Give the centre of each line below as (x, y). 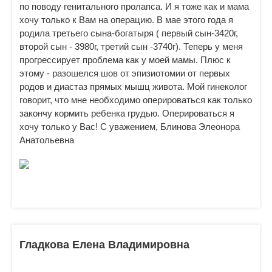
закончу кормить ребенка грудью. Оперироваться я (127, 113)
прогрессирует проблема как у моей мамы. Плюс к (125, 60)
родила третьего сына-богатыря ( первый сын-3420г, (129, 33)
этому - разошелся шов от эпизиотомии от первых (125, 73)
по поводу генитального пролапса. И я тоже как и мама (134, 6)
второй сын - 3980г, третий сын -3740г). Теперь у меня (131, 46)
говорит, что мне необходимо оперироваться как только (136, 100)
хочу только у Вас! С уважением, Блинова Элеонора (130, 127)
